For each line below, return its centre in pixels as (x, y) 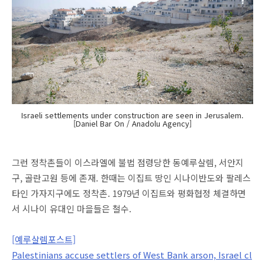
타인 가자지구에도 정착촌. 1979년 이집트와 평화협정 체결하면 (129, 193)
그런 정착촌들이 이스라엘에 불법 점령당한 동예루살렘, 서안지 (128, 162)
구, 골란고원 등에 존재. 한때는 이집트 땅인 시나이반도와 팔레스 (131, 178)
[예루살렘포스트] (44, 239)
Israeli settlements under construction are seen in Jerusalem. (132, 115)
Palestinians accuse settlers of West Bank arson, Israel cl (132, 255)
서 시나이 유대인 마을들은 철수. (73, 209)
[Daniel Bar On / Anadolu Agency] (132, 123)
